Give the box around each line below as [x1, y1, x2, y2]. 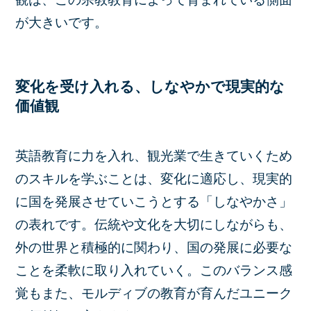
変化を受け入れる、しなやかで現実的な [15, 78, 285, 94]
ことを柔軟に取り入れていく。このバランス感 [15, 263, 293, 278]
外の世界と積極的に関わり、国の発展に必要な [15, 240, 293, 255]
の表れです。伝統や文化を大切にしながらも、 [15, 217, 293, 232]
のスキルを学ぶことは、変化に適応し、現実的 [15, 171, 293, 186]
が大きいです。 [15, 15, 108, 30]
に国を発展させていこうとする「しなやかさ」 [15, 194, 293, 209]
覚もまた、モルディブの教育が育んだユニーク [15, 286, 293, 301]
